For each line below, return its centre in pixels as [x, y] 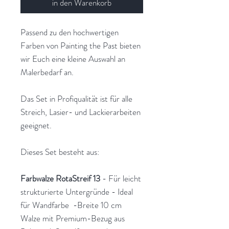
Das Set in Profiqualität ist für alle [76, 98]
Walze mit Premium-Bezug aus [73, 218]
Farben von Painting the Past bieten [81, 45]
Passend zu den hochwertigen [70, 32]
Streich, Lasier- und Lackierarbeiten [81, 112]
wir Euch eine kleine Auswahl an [73, 59]
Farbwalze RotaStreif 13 [61, 178]
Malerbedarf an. [47, 72]
